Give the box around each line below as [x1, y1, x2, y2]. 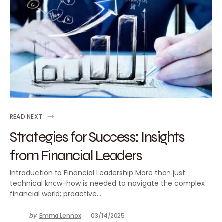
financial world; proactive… [10, 189, 101, 199]
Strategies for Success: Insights [10, 127, 184, 146]
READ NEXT [10, 112, 43, 121]
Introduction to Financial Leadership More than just [10, 168, 185, 178]
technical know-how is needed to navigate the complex [10, 178, 205, 188]
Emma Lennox [39, 211, 81, 220]
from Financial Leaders [10, 146, 142, 164]
